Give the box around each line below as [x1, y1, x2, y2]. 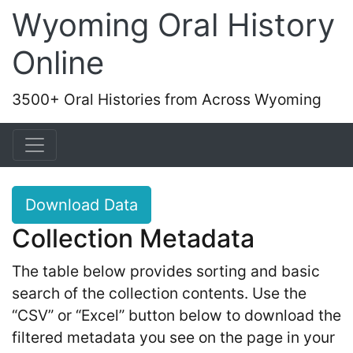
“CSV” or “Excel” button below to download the [12, 306, 341, 325]
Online [12, 43, 104, 82]
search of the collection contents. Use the [12, 284, 307, 303]
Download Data [25, 195, 138, 214]
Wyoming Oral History [12, 6, 335, 44]
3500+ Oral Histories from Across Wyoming [12, 90, 321, 109]
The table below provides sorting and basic [12, 262, 320, 281]
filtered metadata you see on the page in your [12, 328, 335, 347]
